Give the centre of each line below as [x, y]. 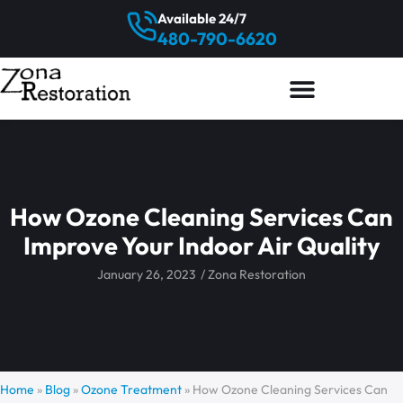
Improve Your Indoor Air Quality [201, 246]
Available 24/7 [202, 18]
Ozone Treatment [131, 390]
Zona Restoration [255, 274]
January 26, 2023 [147, 274]
